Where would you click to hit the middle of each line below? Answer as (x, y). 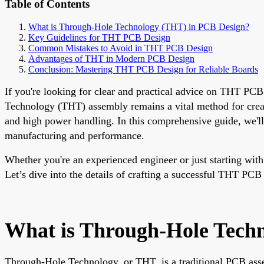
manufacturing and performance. (75, 135)
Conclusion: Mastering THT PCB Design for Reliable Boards (143, 69)
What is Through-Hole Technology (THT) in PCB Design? (139, 27)
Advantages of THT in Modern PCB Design (111, 58)
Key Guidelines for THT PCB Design (99, 37)
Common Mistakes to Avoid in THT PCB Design (121, 48)
